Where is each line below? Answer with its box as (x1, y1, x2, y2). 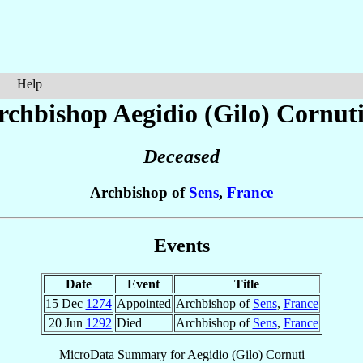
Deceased (143, 146, 220, 168)
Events (153, 234, 210, 256)
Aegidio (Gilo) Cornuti (186, 347, 305, 361)
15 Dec (45, 296, 86, 310)
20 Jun (48, 315, 86, 330)
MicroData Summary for (58, 347, 187, 361)
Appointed (116, 296, 171, 310)
